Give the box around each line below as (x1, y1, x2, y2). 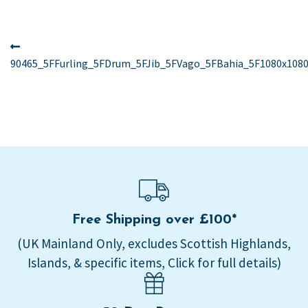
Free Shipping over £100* (71, 213, 236, 228)
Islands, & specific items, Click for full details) (27, 254, 281, 272)
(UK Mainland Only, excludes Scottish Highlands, (17, 235, 291, 252)
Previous (25, 38, 66, 53)
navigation (10, 61, 109, 81)
